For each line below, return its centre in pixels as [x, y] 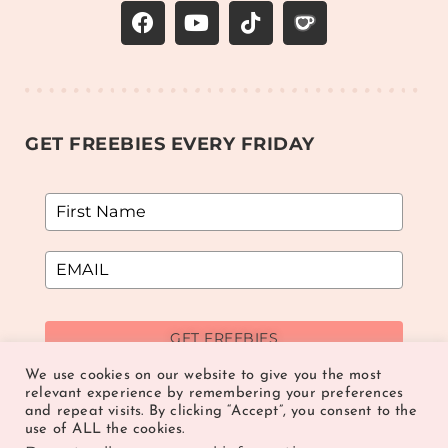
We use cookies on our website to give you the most [203, 375]
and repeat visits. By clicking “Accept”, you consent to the [221, 411]
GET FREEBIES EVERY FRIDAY [170, 143]
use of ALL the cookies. [105, 429]
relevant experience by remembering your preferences [214, 393]
